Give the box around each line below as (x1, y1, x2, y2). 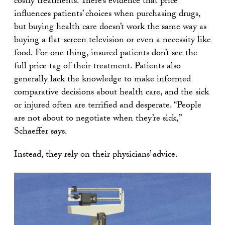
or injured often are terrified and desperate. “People (14, 98, 201, 115)
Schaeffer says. (14, 125, 67, 141)
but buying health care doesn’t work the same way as (14, 20, 206, 36)
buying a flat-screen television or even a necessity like (14, 33, 211, 49)
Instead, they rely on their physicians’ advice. (14, 148, 178, 164)
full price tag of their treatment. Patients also (14, 59, 181, 75)
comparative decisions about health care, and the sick (14, 85, 209, 101)
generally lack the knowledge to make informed (14, 72, 191, 88)
